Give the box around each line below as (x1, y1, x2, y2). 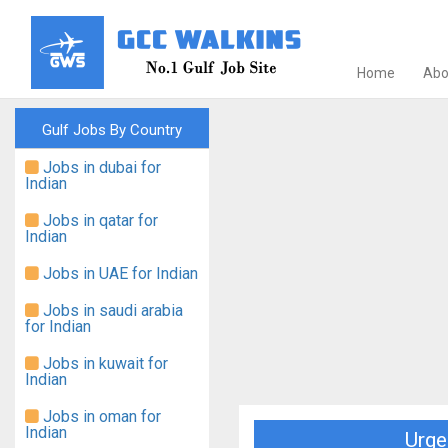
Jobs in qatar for (39, 211, 158, 230)
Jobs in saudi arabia (39, 301, 183, 320)
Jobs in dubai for (39, 158, 161, 177)
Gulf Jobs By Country (42, 121, 182, 139)
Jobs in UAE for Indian (39, 264, 198, 283)
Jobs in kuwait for (39, 354, 168, 373)
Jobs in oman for (39, 407, 161, 426)
